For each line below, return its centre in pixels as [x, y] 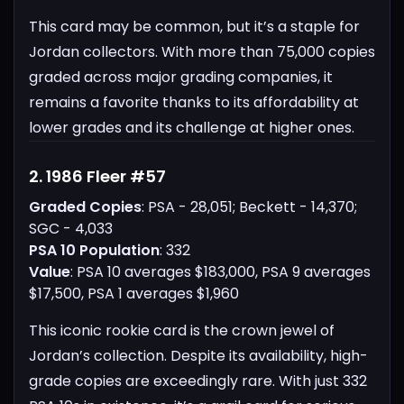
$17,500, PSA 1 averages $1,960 [134, 294]
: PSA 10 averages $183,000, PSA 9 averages [220, 272]
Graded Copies [85, 207]
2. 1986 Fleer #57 [97, 177]
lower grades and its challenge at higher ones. [192, 128]
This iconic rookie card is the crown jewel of [182, 331]
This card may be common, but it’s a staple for [194, 27]
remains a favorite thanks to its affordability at [194, 103]
